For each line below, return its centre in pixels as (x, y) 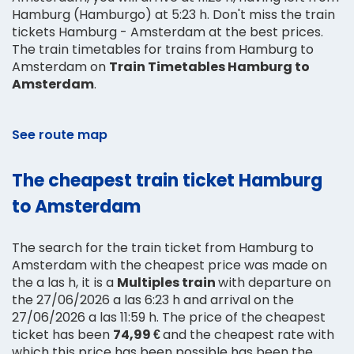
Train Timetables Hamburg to (209, 66)
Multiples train (168, 282)
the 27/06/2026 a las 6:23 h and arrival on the (153, 299)
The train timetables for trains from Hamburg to (163, 49)
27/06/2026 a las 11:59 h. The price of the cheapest (169, 317)
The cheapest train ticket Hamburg (167, 180)
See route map (60, 134)
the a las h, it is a (64, 282)
